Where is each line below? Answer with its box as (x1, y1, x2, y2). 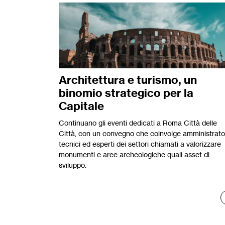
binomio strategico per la (59, 86, 193, 100)
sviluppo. (59, 161, 86, 170)
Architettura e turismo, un (59, 73, 197, 87)
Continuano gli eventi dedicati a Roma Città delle (59, 119, 217, 128)
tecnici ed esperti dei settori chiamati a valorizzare (59, 140, 221, 149)
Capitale (59, 99, 104, 114)
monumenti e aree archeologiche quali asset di (59, 150, 209, 159)
